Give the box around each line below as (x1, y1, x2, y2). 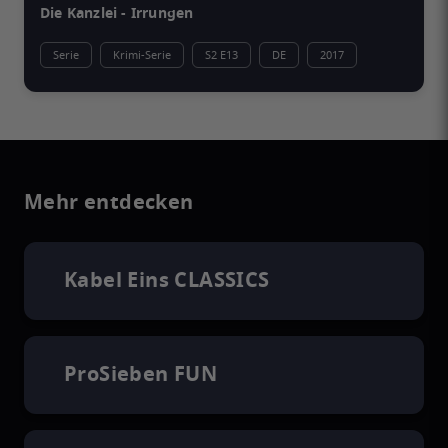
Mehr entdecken (24, 188, 194, 217)
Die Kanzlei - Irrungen (40, 3, 194, 24)
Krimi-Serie (113, 47, 171, 63)
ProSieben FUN (64, 360, 218, 389)
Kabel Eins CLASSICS (64, 266, 270, 295)
